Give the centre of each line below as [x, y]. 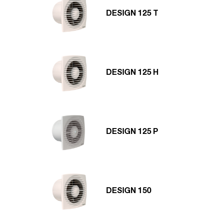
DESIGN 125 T [132, 14]
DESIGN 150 [129, 191]
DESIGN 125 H [132, 73]
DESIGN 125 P [132, 132]
